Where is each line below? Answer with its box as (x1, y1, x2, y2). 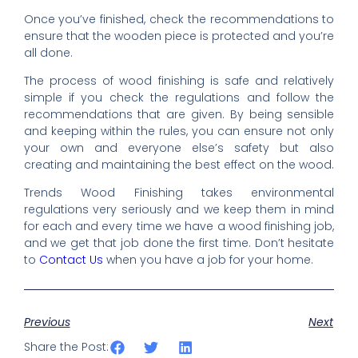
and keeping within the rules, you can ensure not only (23, 123, 335, 140)
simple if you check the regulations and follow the (23, 89, 335, 106)
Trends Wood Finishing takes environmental (23, 185, 335, 201)
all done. (23, 45, 73, 62)
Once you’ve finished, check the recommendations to (23, 11, 335, 28)
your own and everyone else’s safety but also (23, 140, 335, 157)
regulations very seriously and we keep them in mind (23, 201, 335, 218)
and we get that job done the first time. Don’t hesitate (23, 235, 335, 252)
